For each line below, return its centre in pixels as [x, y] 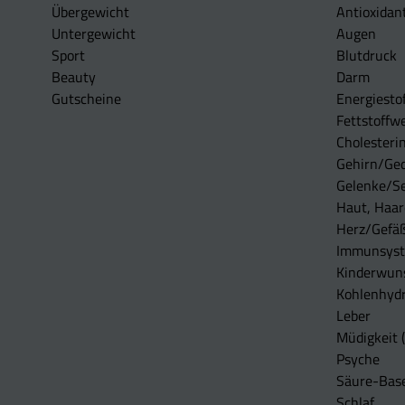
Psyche [358, 359]
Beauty [74, 77]
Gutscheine [86, 99]
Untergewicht [94, 34]
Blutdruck [367, 56]
